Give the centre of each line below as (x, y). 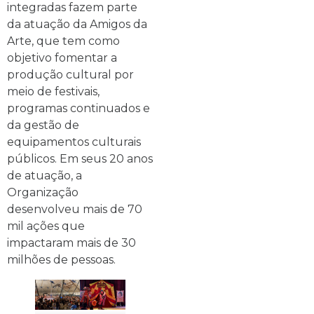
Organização (43, 193)
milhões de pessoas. (61, 260)
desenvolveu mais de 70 (75, 210)
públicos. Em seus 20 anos (80, 159)
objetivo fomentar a (62, 58)
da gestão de (43, 125)
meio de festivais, (53, 92)
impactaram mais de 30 (71, 243)
